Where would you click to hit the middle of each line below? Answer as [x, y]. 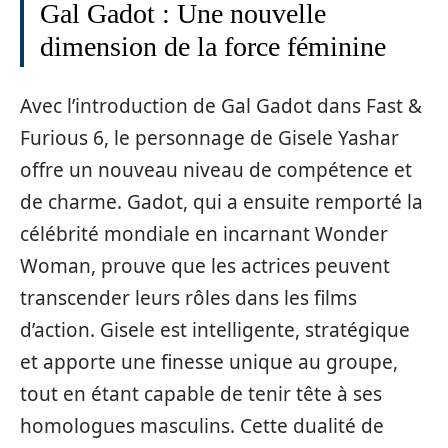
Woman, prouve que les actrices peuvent [205, 265]
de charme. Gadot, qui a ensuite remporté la [221, 201]
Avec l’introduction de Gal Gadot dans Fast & [221, 105]
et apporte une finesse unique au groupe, [209, 361]
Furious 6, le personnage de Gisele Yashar [209, 137]
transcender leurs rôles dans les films [188, 297]
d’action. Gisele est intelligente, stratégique [215, 329]
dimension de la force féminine [213, 47]
